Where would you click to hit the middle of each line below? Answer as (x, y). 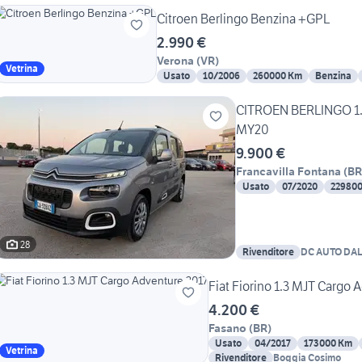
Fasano (227, 328)
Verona (175, 61)
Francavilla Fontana (288, 172)
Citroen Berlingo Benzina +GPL (243, 19)
